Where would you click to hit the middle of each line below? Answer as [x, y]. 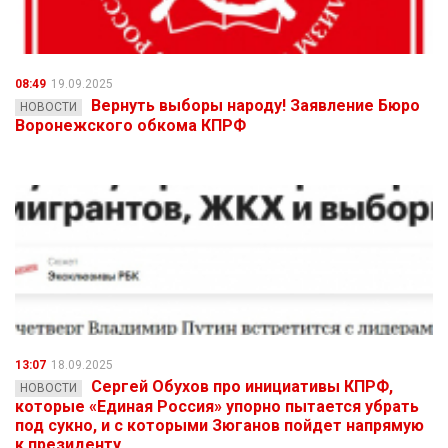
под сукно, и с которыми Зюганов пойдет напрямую [219, 426]
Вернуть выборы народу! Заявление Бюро [255, 106]
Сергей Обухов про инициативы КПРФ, [242, 387]
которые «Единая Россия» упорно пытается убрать [217, 407]
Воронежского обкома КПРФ [130, 126]
